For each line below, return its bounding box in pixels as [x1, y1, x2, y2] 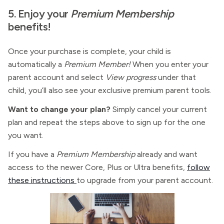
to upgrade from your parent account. [76, 175, 213, 185]
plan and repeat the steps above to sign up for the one [8, 117, 205, 127]
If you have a [8, 149, 56, 159]
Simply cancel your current [110, 104, 207, 114]
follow [187, 162, 210, 172]
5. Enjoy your [8, 7, 70, 20]
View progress [105, 72, 158, 82]
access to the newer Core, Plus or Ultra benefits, [8, 162, 187, 172]
